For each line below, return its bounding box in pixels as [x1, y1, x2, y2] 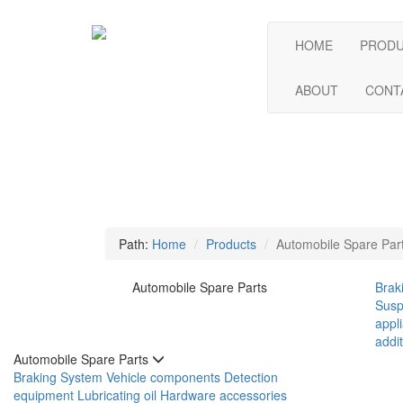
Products [206, 235, 256, 253]
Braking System [13, 368, 103, 386]
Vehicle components [106, 368, 220, 386]
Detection [224, 368, 278, 386]
